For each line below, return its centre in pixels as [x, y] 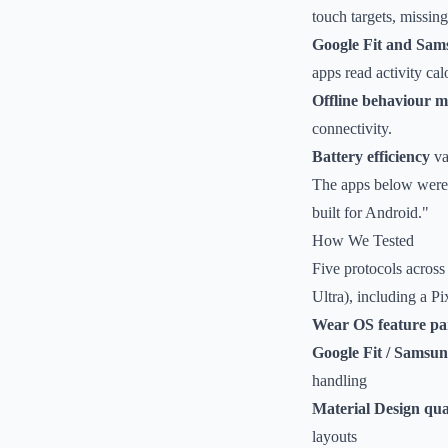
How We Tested [363, 240]
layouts [334, 436]
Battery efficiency [371, 156]
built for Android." [370, 212]
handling [339, 380]
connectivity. [352, 128]
